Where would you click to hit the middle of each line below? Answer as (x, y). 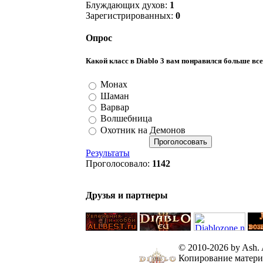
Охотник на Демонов (143, 130)
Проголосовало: (119, 163)
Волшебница (126, 119)
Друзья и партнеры (127, 195)
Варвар (115, 107)
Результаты (108, 153)
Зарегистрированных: (131, 16)
